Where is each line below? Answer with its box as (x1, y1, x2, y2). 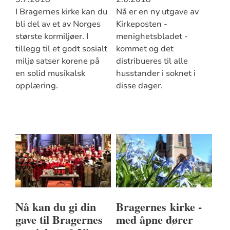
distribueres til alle (116, 55, 188, 67)
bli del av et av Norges (15, 18, 101, 30)
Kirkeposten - (116, 18, 167, 30)
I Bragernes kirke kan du (15, 6, 107, 17)
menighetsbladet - (116, 30, 188, 42)
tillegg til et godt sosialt (15, 43, 107, 54)
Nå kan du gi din (15, 198, 96, 215)
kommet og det (116, 43, 174, 54)
